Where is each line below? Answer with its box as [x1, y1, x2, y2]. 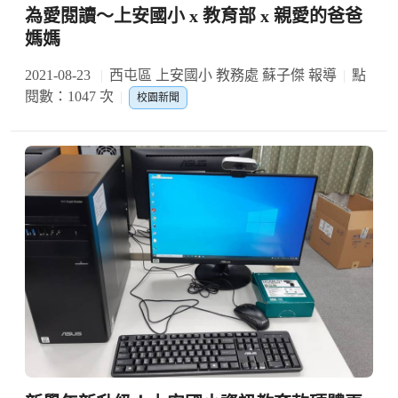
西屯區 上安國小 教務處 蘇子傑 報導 [109, 67, 337, 83]
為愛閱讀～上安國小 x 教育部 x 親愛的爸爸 [25, 5, 362, 26]
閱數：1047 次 [25, 88, 114, 104]
